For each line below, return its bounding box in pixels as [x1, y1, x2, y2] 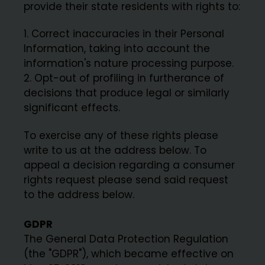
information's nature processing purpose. [24, 56, 234, 71]
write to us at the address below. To [24, 143, 207, 157]
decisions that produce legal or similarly [24, 86, 230, 101]
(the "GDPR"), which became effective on [24, 246, 234, 261]
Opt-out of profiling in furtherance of [34, 71, 225, 86]
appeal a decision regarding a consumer [24, 157, 235, 172]
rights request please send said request [24, 172, 229, 187]
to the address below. [24, 187, 135, 202]
